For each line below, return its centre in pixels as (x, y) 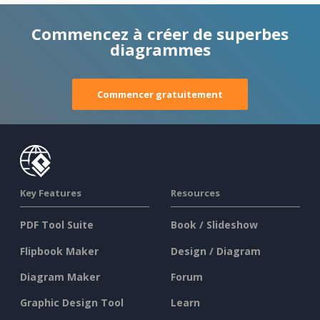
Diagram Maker (60, 276)
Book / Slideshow (214, 225)
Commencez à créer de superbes (160, 34)
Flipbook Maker (59, 251)
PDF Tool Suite (57, 225)
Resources (195, 193)
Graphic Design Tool (72, 303)
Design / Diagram (216, 251)
